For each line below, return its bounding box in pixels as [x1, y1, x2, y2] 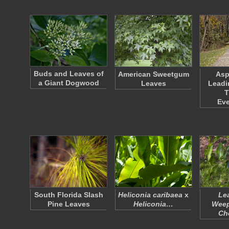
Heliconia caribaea [118, 191, 182, 199]
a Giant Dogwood [38, 79, 99, 87]
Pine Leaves [47, 200, 90, 208]
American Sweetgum [118, 70, 189, 78]
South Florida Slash [34, 191, 103, 199]
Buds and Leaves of [33, 70, 104, 78]
